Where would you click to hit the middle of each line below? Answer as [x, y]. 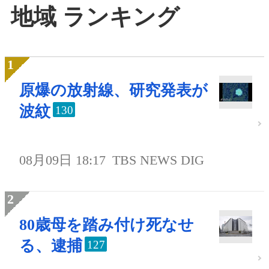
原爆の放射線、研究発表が [113, 91]
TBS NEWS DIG [159, 160]
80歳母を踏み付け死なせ [107, 225]
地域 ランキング [95, 17]
